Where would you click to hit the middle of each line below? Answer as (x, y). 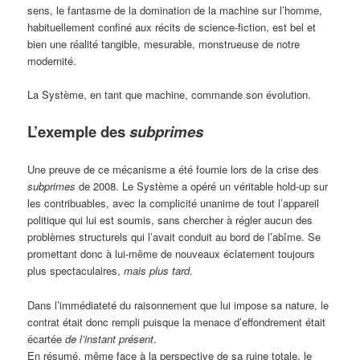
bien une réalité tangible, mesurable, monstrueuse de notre (164, 44)
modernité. (52, 61)
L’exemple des (79, 132)
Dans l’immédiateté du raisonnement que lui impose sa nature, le (178, 305)
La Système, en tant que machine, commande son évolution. (170, 95)
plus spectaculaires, (76, 271)
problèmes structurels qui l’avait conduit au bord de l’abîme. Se (174, 237)
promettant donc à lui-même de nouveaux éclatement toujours (172, 254)
